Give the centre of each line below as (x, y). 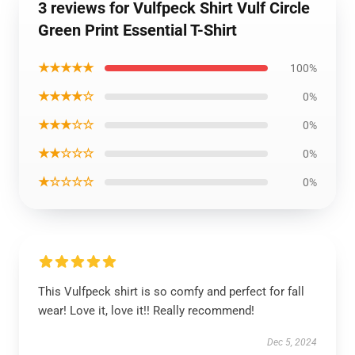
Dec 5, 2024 (292, 342)
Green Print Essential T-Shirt (137, 30)
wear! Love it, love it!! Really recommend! (146, 311)
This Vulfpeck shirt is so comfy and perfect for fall (171, 292)
